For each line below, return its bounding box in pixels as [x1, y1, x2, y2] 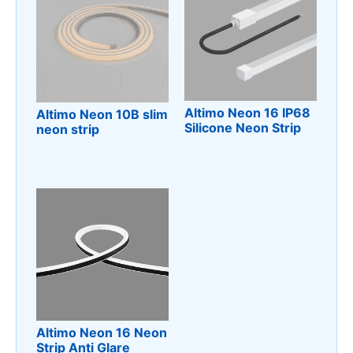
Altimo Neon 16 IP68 [184, 104, 310, 121]
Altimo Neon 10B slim [36, 106, 168, 122]
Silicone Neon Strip [184, 119, 301, 136]
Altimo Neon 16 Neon [36, 325, 167, 341]
